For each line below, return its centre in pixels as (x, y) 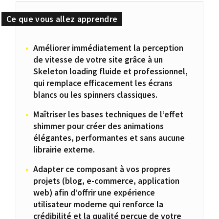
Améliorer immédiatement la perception (109, 48)
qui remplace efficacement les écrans (103, 83)
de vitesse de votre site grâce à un (98, 59)
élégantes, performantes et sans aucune (109, 138)
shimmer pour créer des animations (99, 126)
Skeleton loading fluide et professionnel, (111, 71)
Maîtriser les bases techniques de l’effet (109, 114)
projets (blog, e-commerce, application (107, 181)
